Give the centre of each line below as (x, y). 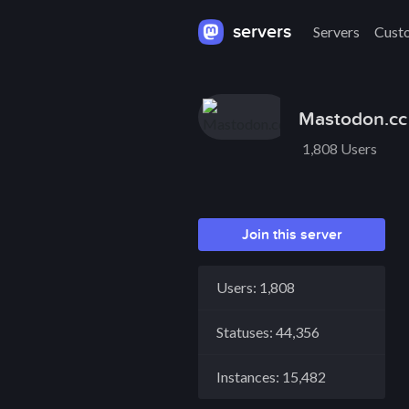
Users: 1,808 (256, 287)
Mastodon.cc (353, 119)
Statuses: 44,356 (268, 332)
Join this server (292, 235)
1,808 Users (340, 148)
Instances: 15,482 (271, 377)
